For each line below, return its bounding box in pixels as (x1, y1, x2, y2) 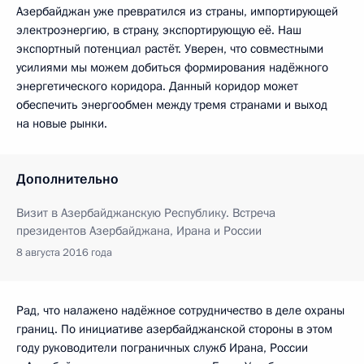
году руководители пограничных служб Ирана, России (16, 339, 308, 356)
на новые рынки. (16, 115, 107, 132)
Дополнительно (16, 169, 119, 188)
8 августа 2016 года (16, 245, 112, 260)
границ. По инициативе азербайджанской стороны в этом (16, 320, 332, 337)
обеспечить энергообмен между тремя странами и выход (16, 96, 327, 113)
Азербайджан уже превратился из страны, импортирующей (16, 2, 338, 19)
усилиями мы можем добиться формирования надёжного (16, 58, 328, 76)
